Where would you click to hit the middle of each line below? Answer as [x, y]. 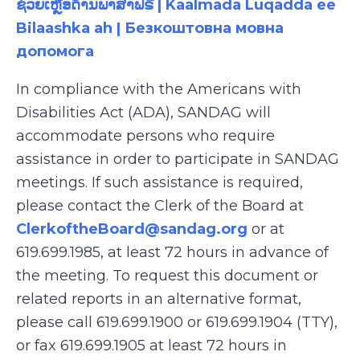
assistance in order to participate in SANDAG [178, 159]
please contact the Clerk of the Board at [160, 206]
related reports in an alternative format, [159, 299]
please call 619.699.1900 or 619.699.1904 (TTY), [177, 322]
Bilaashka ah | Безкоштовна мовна [150, 28]
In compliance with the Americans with [159, 89]
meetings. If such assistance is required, [160, 182]
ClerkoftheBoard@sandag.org [132, 229]
